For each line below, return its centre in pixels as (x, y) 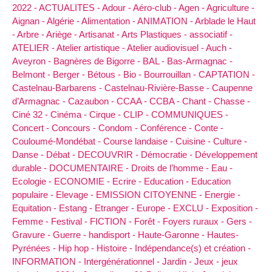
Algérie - (64, 21)
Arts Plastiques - (155, 34)
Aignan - (29, 21)
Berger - (70, 74)
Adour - (117, 7)
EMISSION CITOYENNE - (150, 194)
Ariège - (63, 34)
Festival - (70, 221)
